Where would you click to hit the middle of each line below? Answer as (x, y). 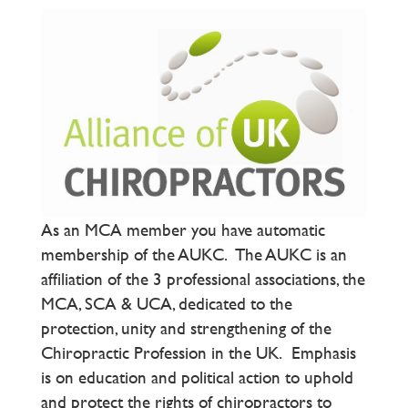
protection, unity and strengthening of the (186, 328)
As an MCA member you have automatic (183, 229)
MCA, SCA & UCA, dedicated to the (167, 303)
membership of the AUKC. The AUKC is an (194, 254)
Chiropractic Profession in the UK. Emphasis (199, 352)
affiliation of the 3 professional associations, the (203, 279)
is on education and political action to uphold (197, 377)
